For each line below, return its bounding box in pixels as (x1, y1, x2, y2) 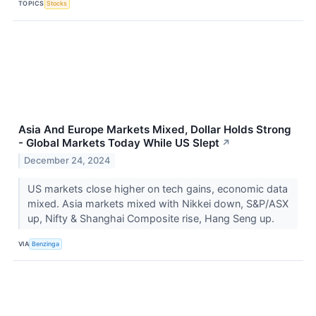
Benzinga (32, 239, 60, 248)
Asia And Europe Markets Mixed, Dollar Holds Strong (18, 122, 291, 136)
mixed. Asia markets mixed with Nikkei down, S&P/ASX (27, 197, 288, 210)
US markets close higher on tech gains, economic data (27, 183, 288, 195)
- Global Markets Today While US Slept (18, 135, 219, 150)
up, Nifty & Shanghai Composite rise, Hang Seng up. (27, 212, 277, 225)
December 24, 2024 (24, 155, 111, 166)
